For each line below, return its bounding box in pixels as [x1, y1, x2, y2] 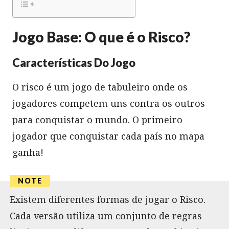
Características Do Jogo [12, 55, 135, 70]
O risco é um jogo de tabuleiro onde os [12, 80, 188, 93]
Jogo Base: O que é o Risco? [12, 28, 191, 45]
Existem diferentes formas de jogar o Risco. [10, 193, 205, 205]
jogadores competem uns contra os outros [12, 97, 205, 109]
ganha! [12, 146, 43, 158]
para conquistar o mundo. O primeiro [12, 113, 182, 126]
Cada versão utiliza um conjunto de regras [10, 209, 202, 222]
